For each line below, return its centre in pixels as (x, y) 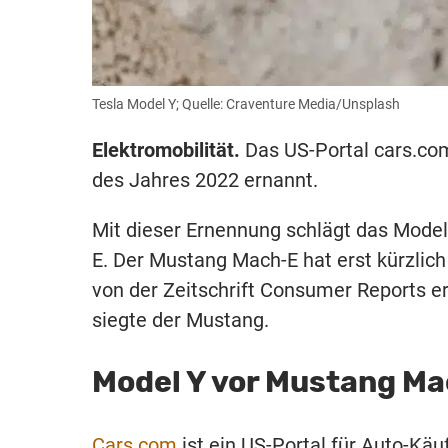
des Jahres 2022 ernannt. (205, 179)
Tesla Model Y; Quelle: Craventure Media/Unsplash (246, 103)
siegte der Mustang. (180, 319)
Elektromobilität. (166, 149)
